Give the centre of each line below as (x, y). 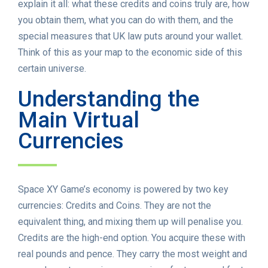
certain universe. (52, 69)
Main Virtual (79, 120)
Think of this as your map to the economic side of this (130, 53)
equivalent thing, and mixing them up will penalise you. (130, 222)
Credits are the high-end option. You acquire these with (132, 238)
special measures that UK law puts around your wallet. (130, 36)
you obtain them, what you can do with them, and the (126, 20)
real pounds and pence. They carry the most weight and (133, 254)
